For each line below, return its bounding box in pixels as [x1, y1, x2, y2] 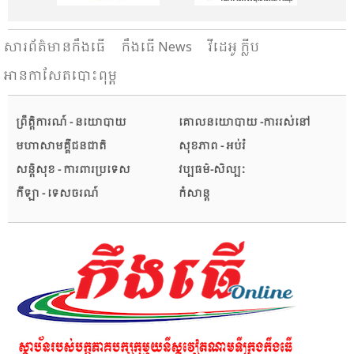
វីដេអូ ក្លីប [208, 37, 259, 59]
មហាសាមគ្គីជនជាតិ [16, 137, 107, 156]
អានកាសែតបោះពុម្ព [3, 66, 117, 88]
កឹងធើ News [121, 37, 192, 59]
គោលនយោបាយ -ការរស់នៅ [179, 114, 311, 133]
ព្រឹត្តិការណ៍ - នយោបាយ [16, 114, 126, 133]
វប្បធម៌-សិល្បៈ [179, 161, 245, 180]
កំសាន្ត [179, 185, 210, 204]
